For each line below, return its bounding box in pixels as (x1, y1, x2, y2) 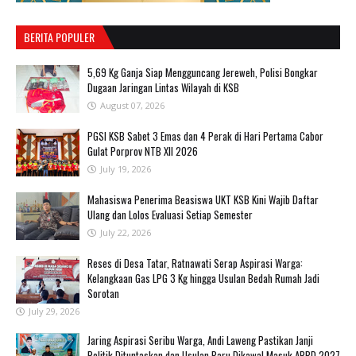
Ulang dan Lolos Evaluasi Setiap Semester (87, 206, 253, 222)
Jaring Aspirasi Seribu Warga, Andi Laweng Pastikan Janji (87, 331, 313, 348)
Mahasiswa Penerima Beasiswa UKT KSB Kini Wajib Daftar (87, 191, 319, 207)
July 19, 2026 (100, 162, 151, 175)
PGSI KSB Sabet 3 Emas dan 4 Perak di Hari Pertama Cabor (87, 127, 323, 144)
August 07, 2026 (100, 99, 164, 111)
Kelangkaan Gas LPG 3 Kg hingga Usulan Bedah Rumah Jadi (87, 269, 319, 286)
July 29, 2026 (29, 304, 79, 317)
